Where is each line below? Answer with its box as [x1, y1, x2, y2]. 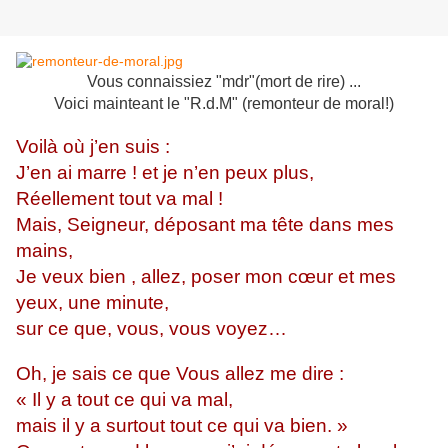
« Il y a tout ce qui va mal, [16, 389, 233, 411]
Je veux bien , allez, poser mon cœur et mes [16, 266, 396, 288]
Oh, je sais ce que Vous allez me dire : [16, 363, 344, 385]
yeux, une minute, [16, 292, 169, 314]
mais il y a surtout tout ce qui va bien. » [16, 415, 348, 437]
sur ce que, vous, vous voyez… [16, 318, 287, 340]
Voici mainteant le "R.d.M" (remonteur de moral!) [54, 95, 394, 113]
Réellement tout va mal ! [16, 188, 228, 210]
